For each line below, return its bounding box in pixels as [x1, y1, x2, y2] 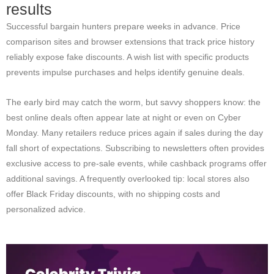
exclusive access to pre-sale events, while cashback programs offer [6, 158, 267, 168]
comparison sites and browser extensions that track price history [6, 37, 254, 46]
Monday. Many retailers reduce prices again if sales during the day [6, 128, 263, 138]
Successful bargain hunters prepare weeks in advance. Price [6, 21, 240, 31]
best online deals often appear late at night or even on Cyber [6, 113, 241, 122]
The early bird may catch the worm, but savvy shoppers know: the [6, 97, 261, 107]
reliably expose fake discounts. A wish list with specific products [6, 52, 249, 62]
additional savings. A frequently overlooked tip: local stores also [6, 174, 250, 183]
